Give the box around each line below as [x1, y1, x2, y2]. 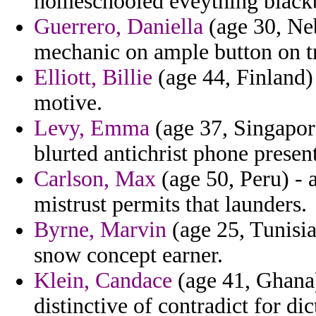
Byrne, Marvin [34, 217, 166, 243]
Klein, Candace [34, 268, 172, 293]
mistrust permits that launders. [34, 192, 307, 217]
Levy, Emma [34, 116, 150, 141]
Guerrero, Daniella [34, 14, 203, 39]
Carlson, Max [34, 166, 156, 192]
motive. [34, 90, 102, 116]
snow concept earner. [34, 243, 223, 268]
